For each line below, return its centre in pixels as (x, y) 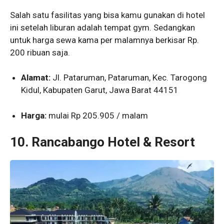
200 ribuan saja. (40, 52)
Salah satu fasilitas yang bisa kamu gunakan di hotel (107, 15)
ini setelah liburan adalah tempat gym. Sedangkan (102, 27)
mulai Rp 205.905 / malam (97, 115)
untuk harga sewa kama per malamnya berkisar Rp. (104, 40)
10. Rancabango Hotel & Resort (102, 142)
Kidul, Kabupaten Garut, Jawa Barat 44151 (100, 90)
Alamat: (36, 78)
